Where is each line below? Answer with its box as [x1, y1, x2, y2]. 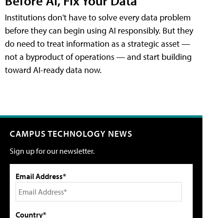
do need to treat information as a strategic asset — [5, 37, 190, 49]
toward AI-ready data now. [5, 64, 102, 75]
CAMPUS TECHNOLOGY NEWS [10, 127, 132, 139]
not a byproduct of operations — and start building [5, 51, 192, 62]
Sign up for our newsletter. [10, 145, 94, 156]
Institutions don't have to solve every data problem [5, 11, 191, 23]
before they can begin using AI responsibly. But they [5, 24, 193, 36]
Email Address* [16, 171, 66, 181]
